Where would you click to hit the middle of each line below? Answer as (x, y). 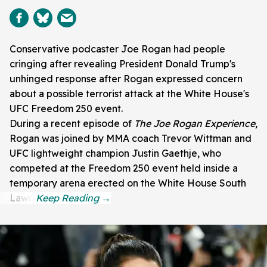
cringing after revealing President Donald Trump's (122, 64)
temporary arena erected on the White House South (128, 183)
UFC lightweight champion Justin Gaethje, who (115, 153)
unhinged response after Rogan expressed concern (126, 79)
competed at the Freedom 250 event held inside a (124, 168)
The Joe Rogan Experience (195, 124)
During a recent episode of (72, 124)
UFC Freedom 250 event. (66, 109)
